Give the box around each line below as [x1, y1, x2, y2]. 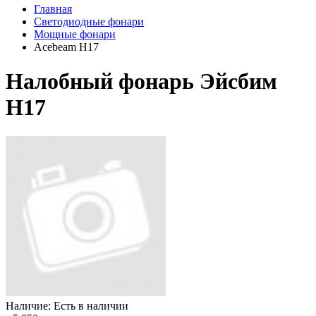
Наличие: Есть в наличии [6, 299, 128, 312]
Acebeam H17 [34, 41, 99, 53]
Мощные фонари [34, 28, 116, 40]
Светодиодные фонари [34, 16, 144, 28]
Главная [34, 3, 72, 15]
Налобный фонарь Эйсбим [6, 68, 277, 95]
